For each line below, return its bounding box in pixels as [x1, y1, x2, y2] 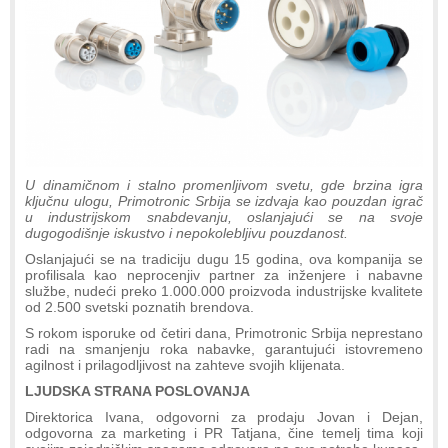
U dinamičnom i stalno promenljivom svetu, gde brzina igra [25, 176, 423, 193]
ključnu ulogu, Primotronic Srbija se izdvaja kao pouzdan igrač [25, 192, 423, 209]
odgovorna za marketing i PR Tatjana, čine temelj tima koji [25, 424, 423, 441]
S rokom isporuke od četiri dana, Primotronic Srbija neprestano [25, 324, 423, 341]
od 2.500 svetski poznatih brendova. [25, 298, 254, 315]
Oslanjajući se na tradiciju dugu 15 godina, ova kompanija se [25, 250, 423, 267]
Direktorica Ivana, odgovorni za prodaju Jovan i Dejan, [25, 408, 423, 425]
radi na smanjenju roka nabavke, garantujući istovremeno [25, 340, 423, 357]
